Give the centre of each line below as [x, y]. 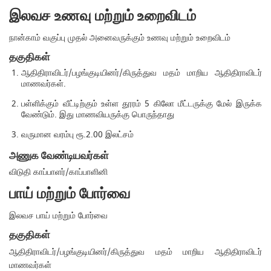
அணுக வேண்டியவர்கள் [59, 155]
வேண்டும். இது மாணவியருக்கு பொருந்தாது [98, 114]
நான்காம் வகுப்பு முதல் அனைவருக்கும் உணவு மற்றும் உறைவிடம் [120, 38]
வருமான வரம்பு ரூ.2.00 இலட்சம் [78, 134]
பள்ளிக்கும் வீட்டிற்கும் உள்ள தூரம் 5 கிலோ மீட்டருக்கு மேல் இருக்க [142, 103]
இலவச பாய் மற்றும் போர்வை [59, 216]
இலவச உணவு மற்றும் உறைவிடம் [103, 16]
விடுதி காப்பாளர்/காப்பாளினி [59, 172]
